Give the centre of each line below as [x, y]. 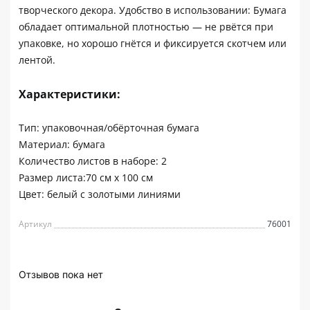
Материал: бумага [62, 144]
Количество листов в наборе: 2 [93, 161]
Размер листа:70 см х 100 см [86, 177]
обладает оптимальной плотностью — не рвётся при [146, 26]
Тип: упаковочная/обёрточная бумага [109, 127]
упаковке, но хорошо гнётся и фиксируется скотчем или [153, 43]
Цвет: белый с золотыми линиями [100, 194]
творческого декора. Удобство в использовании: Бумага [153, 10]
